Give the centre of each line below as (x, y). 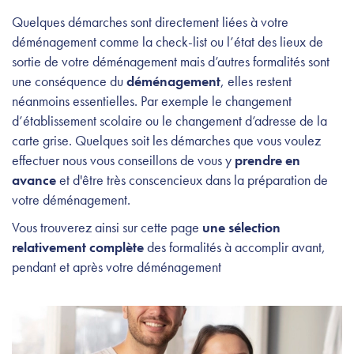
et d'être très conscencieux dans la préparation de (192, 180)
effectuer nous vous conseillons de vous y (123, 160)
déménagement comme (77, 42)
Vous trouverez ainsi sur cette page (107, 228)
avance (34, 180)
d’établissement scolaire (77, 121)
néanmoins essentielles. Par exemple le (119, 101)
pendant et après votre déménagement (117, 267)
